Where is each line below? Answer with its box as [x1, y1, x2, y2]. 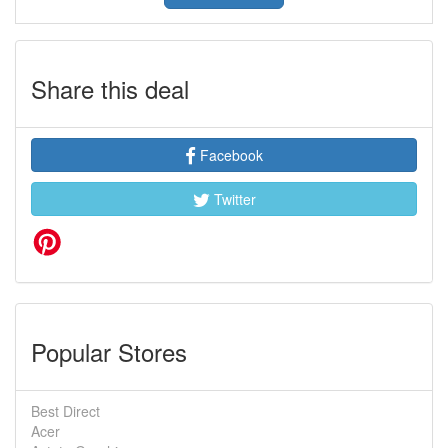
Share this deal [31, 71, 189, 106]
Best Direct [31, 401, 100, 421]
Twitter [209, 189, 256, 209]
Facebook [196, 145, 263, 165]
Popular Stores [31, 334, 187, 369]
